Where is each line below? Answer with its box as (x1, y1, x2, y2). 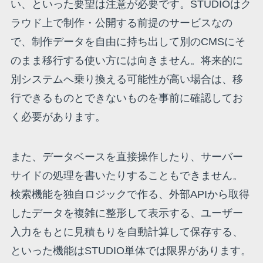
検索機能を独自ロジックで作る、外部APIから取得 (10, 188, 249, 200)
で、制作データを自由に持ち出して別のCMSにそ (10, 35, 245, 48)
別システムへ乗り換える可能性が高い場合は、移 (10, 73, 243, 85)
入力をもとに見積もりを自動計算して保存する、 (10, 225, 243, 238)
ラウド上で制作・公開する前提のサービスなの (10, 16, 232, 29)
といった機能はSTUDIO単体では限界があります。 (10, 244, 251, 257)
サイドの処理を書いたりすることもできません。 (10, 169, 243, 181)
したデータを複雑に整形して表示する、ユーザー (10, 207, 243, 219)
